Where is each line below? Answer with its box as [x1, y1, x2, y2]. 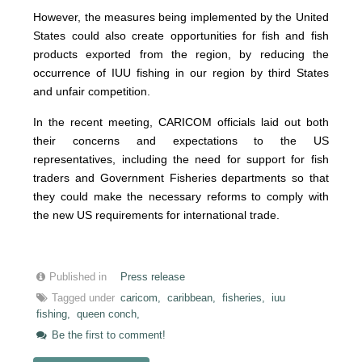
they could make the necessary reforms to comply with [33, 190, 329, 204]
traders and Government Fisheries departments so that [33, 171, 329, 185]
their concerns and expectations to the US [33, 134, 329, 148]
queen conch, [77, 309, 141, 321]
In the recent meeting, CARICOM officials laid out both [33, 116, 329, 129]
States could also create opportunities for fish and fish [33, 29, 329, 43]
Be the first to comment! [48, 330, 166, 342]
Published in [49, 271, 107, 284]
